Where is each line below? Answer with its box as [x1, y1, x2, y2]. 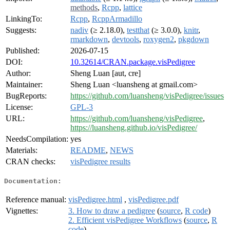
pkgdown [178, 35, 209, 44]
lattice [123, 3, 142, 12]
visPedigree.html [68, 195, 122, 204]
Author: [6, 69, 31, 78]
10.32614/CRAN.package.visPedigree [70, 57, 195, 67]
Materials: [6, 146, 37, 155]
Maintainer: [6, 80, 43, 89]
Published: [6, 46, 40, 55]
